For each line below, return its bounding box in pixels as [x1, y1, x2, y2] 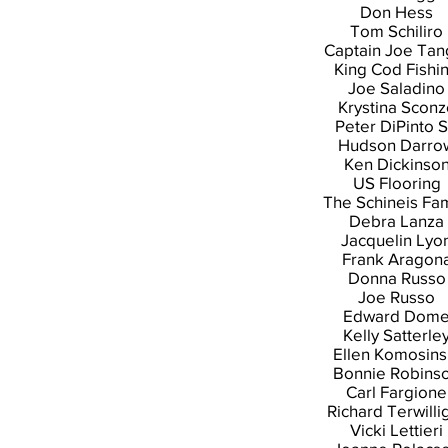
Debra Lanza [349, 211, 444, 230]
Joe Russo [358, 287, 435, 306]
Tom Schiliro [350, 21, 443, 40]
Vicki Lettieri [350, 420, 443, 439]
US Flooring [352, 173, 441, 192]
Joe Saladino [348, 78, 445, 97]
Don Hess [360, 2, 433, 21]
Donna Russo [347, 268, 446, 287]
